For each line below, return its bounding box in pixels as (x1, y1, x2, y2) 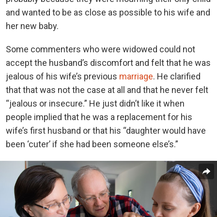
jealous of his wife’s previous (6, 71, 119, 81)
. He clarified (153, 71, 201, 81)
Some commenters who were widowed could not (6, 44, 195, 54)
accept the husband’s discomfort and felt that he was (6, 57, 211, 68)
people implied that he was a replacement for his (6, 111, 192, 122)
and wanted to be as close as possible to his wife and (6, 7, 210, 17)
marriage (119, 71, 153, 81)
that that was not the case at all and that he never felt (6, 84, 208, 95)
